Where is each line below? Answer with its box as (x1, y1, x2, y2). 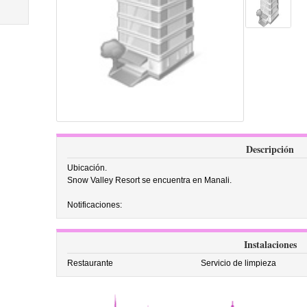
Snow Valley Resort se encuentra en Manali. (66, 175, 232, 185)
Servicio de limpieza (201, 258, 277, 268)
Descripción (246, 142, 294, 156)
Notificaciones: (66, 200, 122, 210)
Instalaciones (243, 237, 297, 251)
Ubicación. (66, 163, 107, 173)
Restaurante (66, 258, 113, 268)
